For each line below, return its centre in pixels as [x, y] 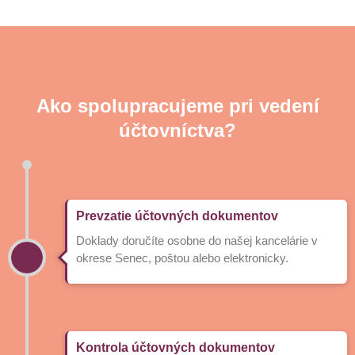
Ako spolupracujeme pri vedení [177, 105]
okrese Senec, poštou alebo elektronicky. [183, 258]
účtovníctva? [177, 130]
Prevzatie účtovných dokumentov [177, 216]
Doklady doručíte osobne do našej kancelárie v [197, 240]
